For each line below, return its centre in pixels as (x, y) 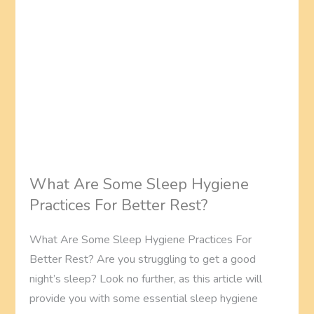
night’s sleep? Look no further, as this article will (146, 279)
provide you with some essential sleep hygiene (144, 299)
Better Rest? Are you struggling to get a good (143, 260)
